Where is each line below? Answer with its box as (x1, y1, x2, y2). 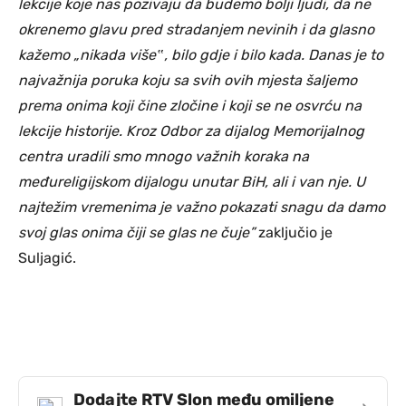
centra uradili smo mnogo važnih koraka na (18, 147, 309, 165)
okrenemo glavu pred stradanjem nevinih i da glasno (18, 20, 374, 38)
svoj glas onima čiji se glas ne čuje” (18, 223, 255, 241)
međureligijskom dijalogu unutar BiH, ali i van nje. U (18, 172, 365, 190)
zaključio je (255, 223, 333, 241)
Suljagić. (18, 248, 76, 266)
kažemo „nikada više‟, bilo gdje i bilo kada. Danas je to (18, 45, 383, 63)
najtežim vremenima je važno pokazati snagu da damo (18, 198, 385, 216)
